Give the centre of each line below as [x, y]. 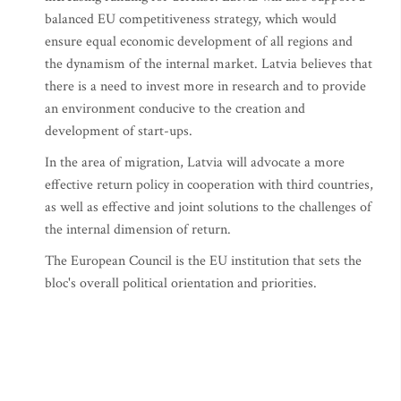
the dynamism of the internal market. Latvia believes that [209, 64]
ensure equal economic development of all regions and [199, 42]
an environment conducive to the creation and [175, 109]
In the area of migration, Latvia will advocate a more [195, 162]
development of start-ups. [119, 131]
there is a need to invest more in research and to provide [205, 86]
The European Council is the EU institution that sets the [203, 261]
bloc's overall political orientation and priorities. [181, 283]
